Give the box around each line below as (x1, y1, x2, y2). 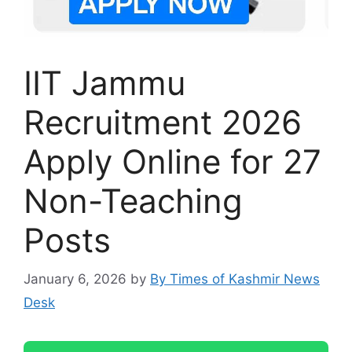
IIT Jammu (24, 63, 185, 104)
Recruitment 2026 (24, 102, 302, 143)
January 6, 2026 (24, 270, 126, 287)
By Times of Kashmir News (150, 270, 320, 287)
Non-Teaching (24, 181, 243, 222)
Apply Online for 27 (24, 141, 321, 182)
